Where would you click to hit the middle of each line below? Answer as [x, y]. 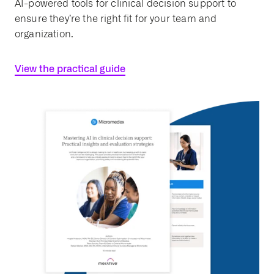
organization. [44, 34]
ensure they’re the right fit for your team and [116, 18]
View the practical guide [70, 68]
